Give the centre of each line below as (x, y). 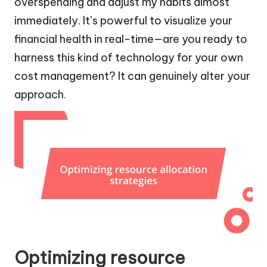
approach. (40, 94)
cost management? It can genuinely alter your (132, 76)
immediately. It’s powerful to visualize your (123, 20)
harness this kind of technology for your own (129, 57)
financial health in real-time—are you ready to (131, 39)
